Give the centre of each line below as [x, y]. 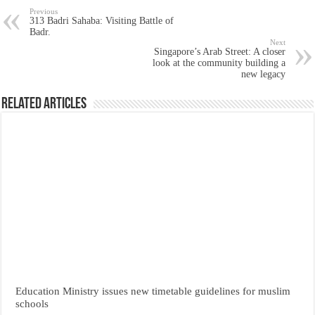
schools [32, 304]
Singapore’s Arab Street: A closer [219, 52]
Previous [44, 12]
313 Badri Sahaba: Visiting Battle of [102, 21]
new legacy [263, 75]
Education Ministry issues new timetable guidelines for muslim [153, 291]
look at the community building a [219, 63]
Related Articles [44, 105]
